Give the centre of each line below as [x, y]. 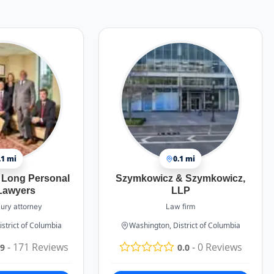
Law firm [181, 206]
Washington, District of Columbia [185, 225]
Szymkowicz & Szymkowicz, [181, 178]
